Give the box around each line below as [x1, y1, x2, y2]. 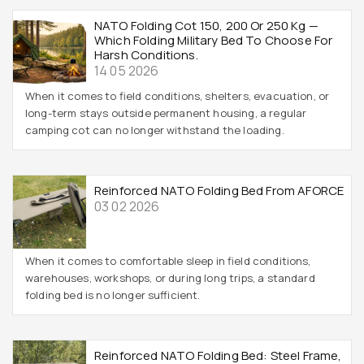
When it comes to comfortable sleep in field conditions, [25, 253, 311, 268]
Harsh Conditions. [94, 46, 198, 63]
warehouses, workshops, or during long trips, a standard [25, 271, 315, 285]
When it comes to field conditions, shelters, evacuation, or [25, 89, 330, 103]
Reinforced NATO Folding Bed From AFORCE [94, 182, 344, 199]
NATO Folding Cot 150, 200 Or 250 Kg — [94, 17, 318, 34]
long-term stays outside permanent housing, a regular [25, 106, 307, 120]
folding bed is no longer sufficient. [25, 288, 201, 302]
